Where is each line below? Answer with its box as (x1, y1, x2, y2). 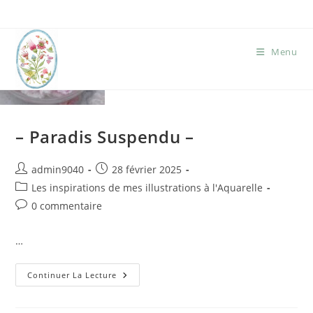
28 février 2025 (112, 163, 182, 176)
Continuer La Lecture (27, 270, 117, 280)
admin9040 (31, 163, 85, 176)
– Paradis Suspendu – (15, 125, 194, 148)
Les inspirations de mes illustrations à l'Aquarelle (31, 181, 263, 194)
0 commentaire (31, 199, 103, 212)
